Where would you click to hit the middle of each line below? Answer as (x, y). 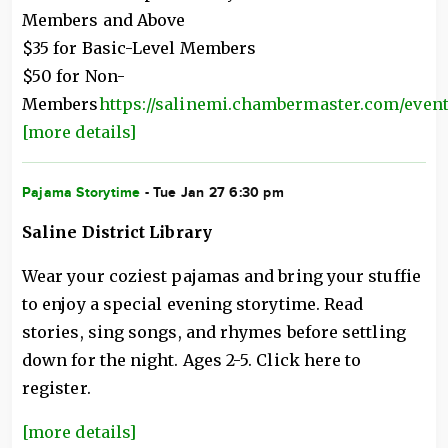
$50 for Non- (73, 76)
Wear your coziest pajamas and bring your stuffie (221, 276)
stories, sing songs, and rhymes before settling (214, 332)
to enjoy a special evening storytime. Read (193, 304)
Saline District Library (117, 232)
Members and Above (104, 20)
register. (56, 388)
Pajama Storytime (81, 192)
